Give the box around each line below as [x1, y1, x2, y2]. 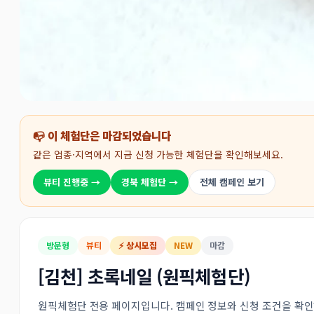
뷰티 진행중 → [43, 175, 100, 189]
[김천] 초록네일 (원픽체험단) [38, 263, 250, 289]
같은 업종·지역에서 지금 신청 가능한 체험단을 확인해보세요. [33, 147, 283, 161]
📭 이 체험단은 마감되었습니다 [33, 128, 171, 144]
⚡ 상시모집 [118, 239, 157, 252]
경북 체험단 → [121, 175, 178, 189]
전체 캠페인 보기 [200, 175, 264, 189]
